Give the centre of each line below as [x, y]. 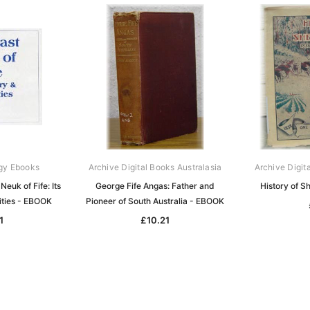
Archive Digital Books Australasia [155, 167]
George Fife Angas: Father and [155, 185]
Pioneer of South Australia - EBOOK [155, 201]
